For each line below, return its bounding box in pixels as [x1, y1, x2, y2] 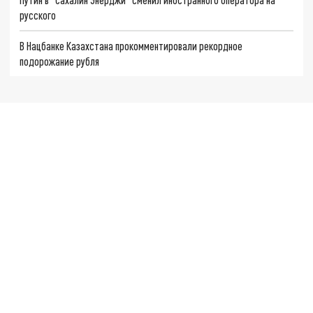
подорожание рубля [20, 54, 100, 68]
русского [20, 8, 57, 22]
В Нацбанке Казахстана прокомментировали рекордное [20, 38, 243, 52]
